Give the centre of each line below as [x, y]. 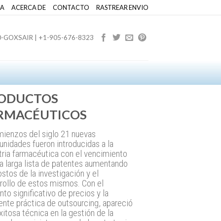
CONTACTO [71, 7]
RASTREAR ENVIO [122, 7]
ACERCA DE [29, 7]
